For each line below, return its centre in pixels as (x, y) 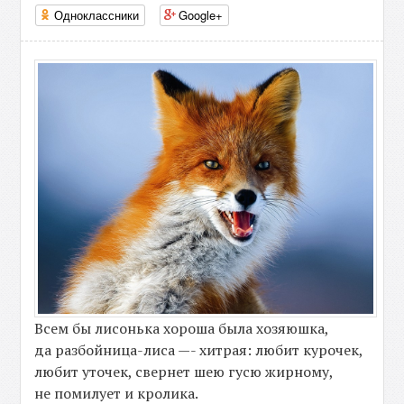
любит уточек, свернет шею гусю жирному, (184, 372)
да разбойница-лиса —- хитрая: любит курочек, (199, 350)
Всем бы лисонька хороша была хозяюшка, (182, 329)
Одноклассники (97, 15)
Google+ (201, 15)
